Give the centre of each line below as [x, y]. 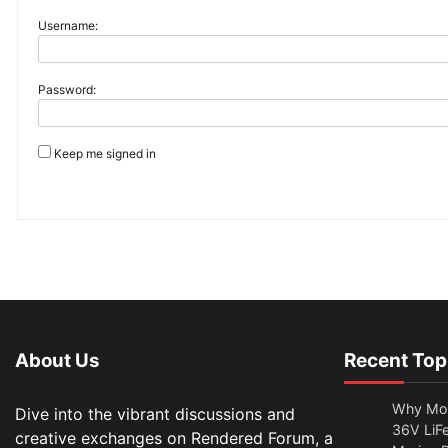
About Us [57, 361]
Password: [67, 89]
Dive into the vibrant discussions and [155, 414]
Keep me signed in [105, 153]
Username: [68, 25]
